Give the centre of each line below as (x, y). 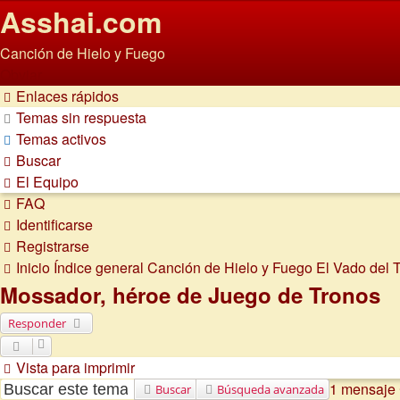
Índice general (99, 267)
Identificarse (54, 225)
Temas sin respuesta (81, 117)
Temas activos (61, 139)
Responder (37, 323)
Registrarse (53, 246)
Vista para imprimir (75, 367)
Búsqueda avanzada (271, 389)
